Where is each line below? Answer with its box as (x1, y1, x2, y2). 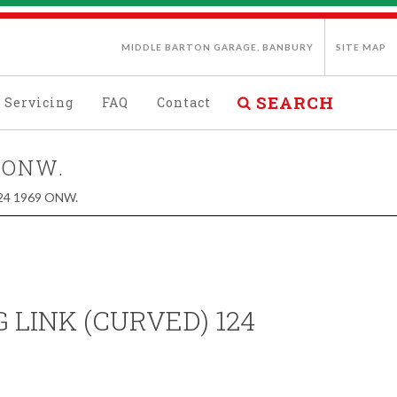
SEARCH (255, 91, 334, 113)
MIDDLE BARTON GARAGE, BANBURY (121, 42, 314, 52)
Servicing (4, 94, 74, 111)
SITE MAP (336, 42, 386, 52)
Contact (156, 94, 211, 111)
